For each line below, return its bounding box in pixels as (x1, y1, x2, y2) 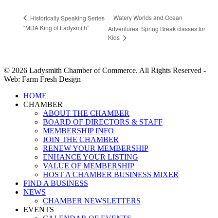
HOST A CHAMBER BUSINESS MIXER (43, 170, 179, 179)
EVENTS (23, 205, 54, 214)
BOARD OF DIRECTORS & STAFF (43, 118, 163, 127)
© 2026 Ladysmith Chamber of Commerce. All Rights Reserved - (4, 66, 206, 75)
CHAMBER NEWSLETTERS (43, 197, 141, 205)
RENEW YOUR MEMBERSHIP (43, 144, 148, 153)
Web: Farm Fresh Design (4, 75, 81, 84)
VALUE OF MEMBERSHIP (43, 162, 134, 170)
